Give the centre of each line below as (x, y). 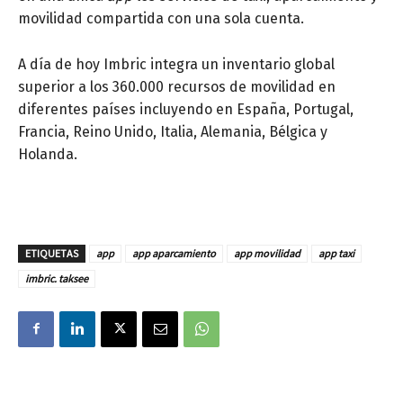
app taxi (336, 253)
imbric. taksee (57, 278)
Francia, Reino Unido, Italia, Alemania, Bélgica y (173, 131)
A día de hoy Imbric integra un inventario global (176, 64)
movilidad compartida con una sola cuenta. (161, 18)
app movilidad (267, 253)
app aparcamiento (174, 253)
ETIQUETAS (52, 253)
